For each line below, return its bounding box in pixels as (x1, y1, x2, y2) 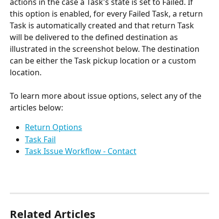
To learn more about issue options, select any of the (10, 90, 203, 102)
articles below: (10, 102, 63, 113)
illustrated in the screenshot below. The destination (10, 44, 201, 55)
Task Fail (25, 133, 56, 145)
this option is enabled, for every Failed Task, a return (10, 8, 205, 20)
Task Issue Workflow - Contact (25, 146, 136, 157)
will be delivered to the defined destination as (10, 32, 180, 43)
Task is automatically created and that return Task (10, 20, 196, 31)
